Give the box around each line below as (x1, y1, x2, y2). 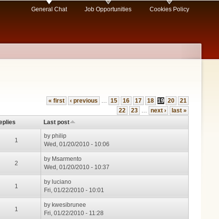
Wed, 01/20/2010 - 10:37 (44, 164, 110, 171)
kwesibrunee (52, 201, 87, 209)
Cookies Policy (149, 6, 189, 13)
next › (151, 107, 166, 114)
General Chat (31, 6, 67, 13)
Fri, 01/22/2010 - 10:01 (44, 187, 105, 194)
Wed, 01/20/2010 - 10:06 (44, 141, 110, 148)
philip (52, 132, 67, 140)
